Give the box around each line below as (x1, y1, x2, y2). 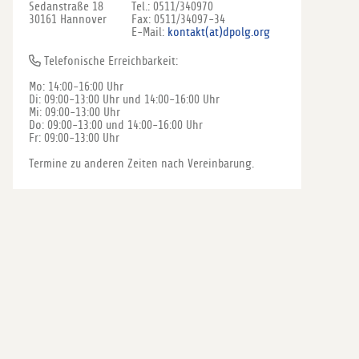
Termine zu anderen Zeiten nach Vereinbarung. (29, 157, 254, 170)
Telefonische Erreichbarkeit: (41, 54, 178, 67)
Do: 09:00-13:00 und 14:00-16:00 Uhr (29, 119, 203, 131)
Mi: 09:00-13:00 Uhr (29, 106, 120, 119)
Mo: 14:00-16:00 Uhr (29, 80, 123, 93)
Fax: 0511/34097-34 (131, 13, 225, 26)
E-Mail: (131, 26, 167, 38)
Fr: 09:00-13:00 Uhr (29, 131, 119, 144)
